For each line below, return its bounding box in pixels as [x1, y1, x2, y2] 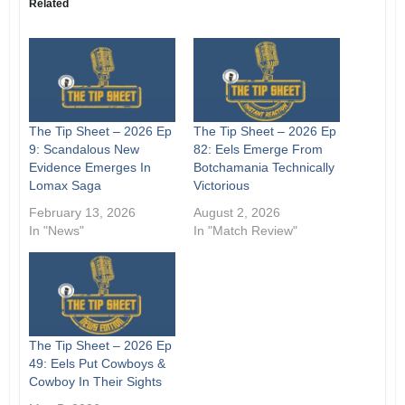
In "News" [28, 223, 84, 239]
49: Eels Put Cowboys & [28, 355, 165, 371]
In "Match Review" [193, 223, 297, 239]
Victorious [193, 178, 250, 193]
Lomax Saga [28, 178, 101, 193]
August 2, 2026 [193, 205, 280, 221]
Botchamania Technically [193, 160, 334, 175]
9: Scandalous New [28, 142, 139, 157]
